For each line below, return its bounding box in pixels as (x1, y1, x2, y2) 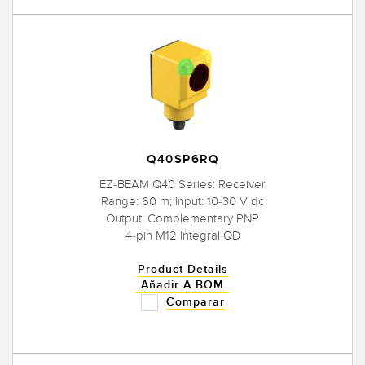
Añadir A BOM (141, 278, 224, 292)
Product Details (137, 262, 228, 277)
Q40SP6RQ (147, 152, 218, 168)
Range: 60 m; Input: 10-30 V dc (101, 194, 264, 209)
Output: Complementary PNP (106, 211, 259, 226)
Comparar (165, 294, 225, 309)
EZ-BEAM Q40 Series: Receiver (99, 177, 266, 192)
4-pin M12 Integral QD (125, 228, 240, 244)
